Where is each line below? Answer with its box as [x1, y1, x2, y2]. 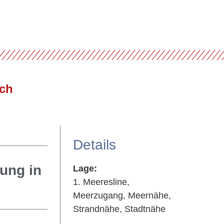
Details [72, 137, 116, 152]
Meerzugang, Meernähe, [72, 190, 171, 200]
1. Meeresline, [72, 177, 129, 187]
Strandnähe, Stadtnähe [72, 204, 165, 214]
